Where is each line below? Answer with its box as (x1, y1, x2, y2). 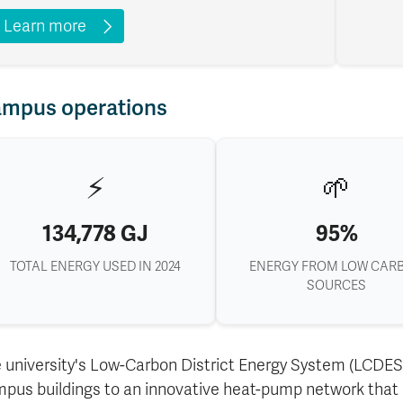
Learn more (4, 16, 86, 37)
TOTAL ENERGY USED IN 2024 (10, 259, 181, 275)
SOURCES (307, 278, 366, 294)
